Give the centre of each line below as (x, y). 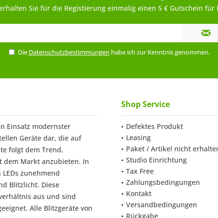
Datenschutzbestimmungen (69, 52)
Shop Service (145, 104)
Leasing (138, 137)
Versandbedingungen (162, 205)
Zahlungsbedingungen (163, 182)
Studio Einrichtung (156, 160)
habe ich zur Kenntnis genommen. (159, 52)
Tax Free (140, 171)
